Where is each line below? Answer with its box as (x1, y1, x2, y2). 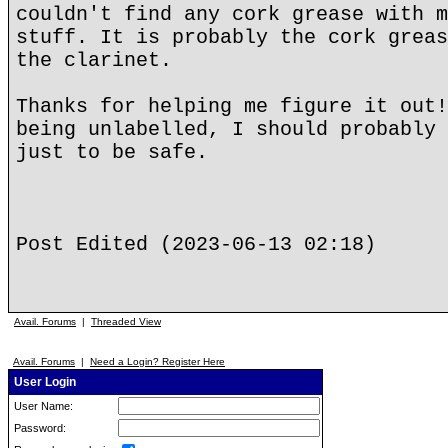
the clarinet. (16, 49, 172, 72)
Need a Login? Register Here (90, 356, 225, 367)
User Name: (11, 400, 73, 412)
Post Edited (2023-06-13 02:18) (16, 233, 376, 256)
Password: (11, 422, 66, 434)
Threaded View (91, 316, 161, 327)
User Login (11, 375, 76, 389)
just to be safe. (16, 141, 208, 164)
